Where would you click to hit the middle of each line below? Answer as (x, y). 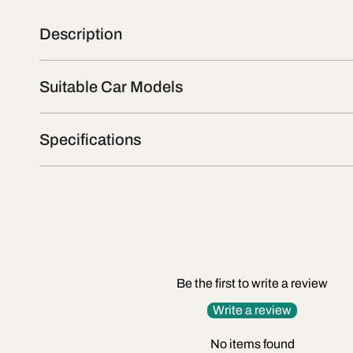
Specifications (90, 140)
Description (81, 34)
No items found (252, 344)
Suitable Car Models (111, 87)
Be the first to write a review (252, 284)
